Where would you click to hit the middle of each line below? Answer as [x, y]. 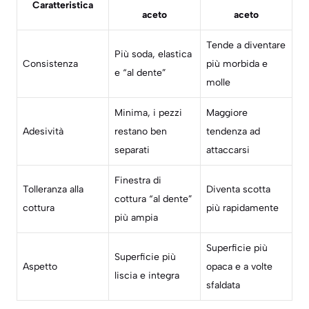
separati [132, 150]
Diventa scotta [238, 190]
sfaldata [223, 286]
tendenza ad [233, 132]
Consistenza [50, 64]
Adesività [43, 132]
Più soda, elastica [153, 54]
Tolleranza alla [53, 190]
